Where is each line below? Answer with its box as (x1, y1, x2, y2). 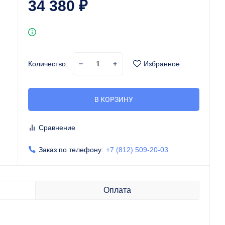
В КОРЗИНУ (94, 95, 134, 103)
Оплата (103, 186, 131, 194)
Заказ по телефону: (39, 146, 104, 154)
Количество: (28, 60, 68, 68)
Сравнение (39, 124, 76, 132)
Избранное (144, 60, 180, 68)
